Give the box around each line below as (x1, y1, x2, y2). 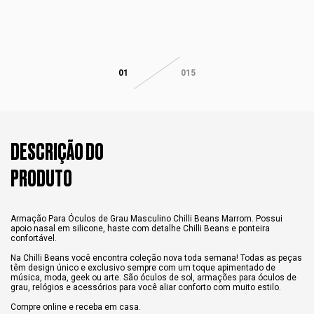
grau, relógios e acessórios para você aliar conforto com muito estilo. (11, 282, 281, 292)
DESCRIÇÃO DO (11, 141, 104, 164)
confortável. (11, 233, 57, 243)
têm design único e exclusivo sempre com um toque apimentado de (11, 262, 275, 273)
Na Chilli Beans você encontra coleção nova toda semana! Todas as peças (11, 252, 302, 263)
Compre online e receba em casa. (11, 301, 141, 312)
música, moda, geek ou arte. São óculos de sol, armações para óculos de (11, 272, 296, 282)
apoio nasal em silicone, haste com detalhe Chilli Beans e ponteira (11, 223, 270, 233)
